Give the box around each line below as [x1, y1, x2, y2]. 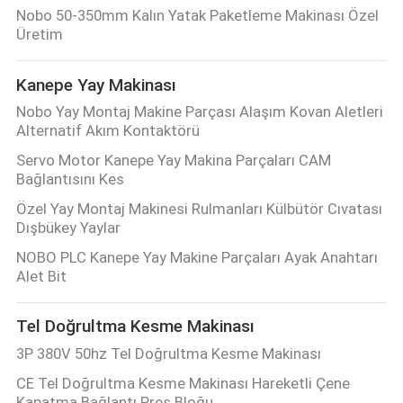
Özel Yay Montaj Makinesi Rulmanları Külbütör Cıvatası [15, 200, 382, 219]
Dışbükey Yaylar [15, 219, 121, 237]
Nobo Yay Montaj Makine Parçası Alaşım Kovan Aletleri [15, 103, 383, 121]
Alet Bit [15, 267, 67, 286]
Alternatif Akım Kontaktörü [15, 121, 200, 140]
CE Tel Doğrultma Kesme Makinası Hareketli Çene [15, 373, 350, 392]
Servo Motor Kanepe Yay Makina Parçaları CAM [15, 151, 331, 170]
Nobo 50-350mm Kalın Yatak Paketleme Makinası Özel [15, 6, 379, 25]
